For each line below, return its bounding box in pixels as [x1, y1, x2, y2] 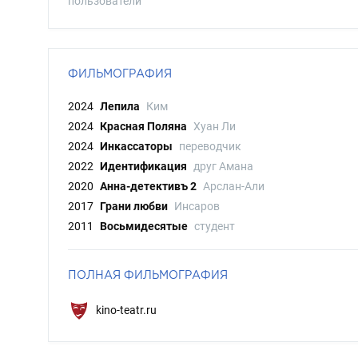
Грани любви [100, 200, 168, 213]
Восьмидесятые [100, 220, 188, 233]
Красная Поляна [100, 120, 187, 133]
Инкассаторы [100, 140, 173, 153]
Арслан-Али [203, 180, 265, 193]
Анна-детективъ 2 [100, 180, 197, 193]
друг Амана [193, 160, 253, 173]
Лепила [100, 100, 140, 113]
